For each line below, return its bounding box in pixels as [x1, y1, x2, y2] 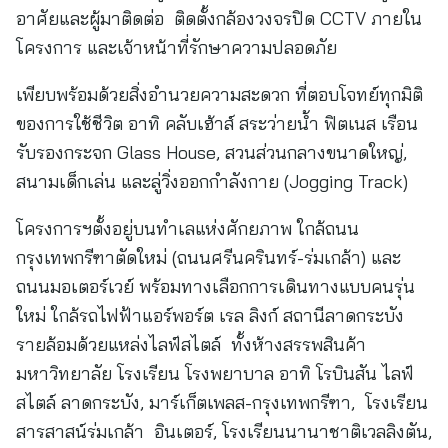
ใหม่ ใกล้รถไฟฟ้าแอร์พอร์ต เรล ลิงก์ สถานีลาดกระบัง [16, 304, 404, 327]
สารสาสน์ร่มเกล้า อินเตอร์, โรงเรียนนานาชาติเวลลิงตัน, [16, 420, 432, 443]
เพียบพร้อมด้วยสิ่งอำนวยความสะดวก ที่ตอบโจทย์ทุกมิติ [16, 83, 423, 106]
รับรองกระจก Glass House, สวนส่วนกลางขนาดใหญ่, [16, 141, 407, 164]
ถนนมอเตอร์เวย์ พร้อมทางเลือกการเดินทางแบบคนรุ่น [16, 275, 415, 298]
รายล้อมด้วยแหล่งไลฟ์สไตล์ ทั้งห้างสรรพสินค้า [16, 333, 366, 356]
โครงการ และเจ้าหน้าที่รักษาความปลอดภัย [16, 36, 342, 59]
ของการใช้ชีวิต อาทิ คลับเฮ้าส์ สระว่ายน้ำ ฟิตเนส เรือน [16, 112, 418, 135]
